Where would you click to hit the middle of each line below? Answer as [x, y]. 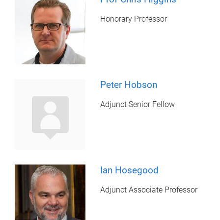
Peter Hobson [129, 84]
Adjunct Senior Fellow [138, 104]
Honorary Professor [134, 19]
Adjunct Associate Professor [149, 190]
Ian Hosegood [130, 170]
